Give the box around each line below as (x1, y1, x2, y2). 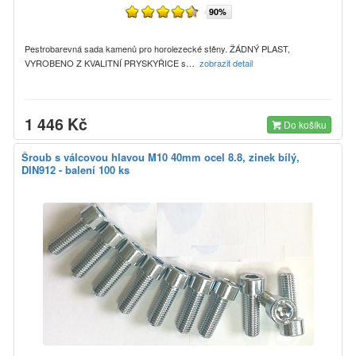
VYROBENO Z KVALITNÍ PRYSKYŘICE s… (25, 56, 199, 69)
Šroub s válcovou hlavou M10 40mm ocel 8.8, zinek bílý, (21, 149, 300, 164)
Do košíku (281, 117, 327, 131)
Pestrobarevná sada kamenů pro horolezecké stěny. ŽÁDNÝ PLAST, (25, 41, 290, 55)
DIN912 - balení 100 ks (21, 161, 130, 177)
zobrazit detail (199, 56, 255, 69)
